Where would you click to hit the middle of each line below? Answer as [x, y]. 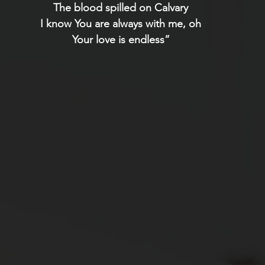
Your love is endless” [121, 40]
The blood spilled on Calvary [121, 8]
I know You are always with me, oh [121, 24]
